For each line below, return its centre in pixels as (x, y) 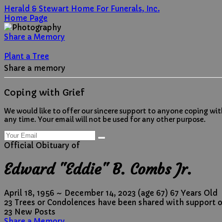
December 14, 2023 (100, 193)
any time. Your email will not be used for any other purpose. (105, 119)
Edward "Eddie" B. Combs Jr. (98, 169)
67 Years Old (193, 193)
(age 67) (152, 193)
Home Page (26, 18)
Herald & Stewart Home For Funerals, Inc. (82, 9)
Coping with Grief (44, 92)
